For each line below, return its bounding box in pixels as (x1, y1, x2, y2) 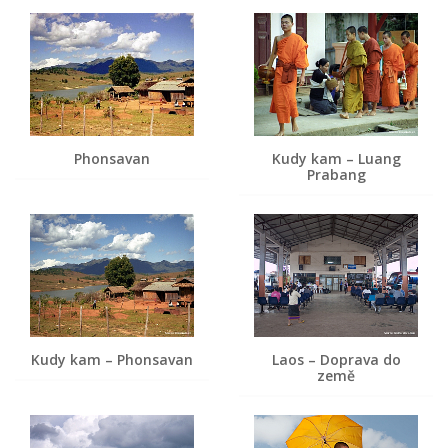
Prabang (306, 165, 366, 184)
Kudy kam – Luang (271, 149, 401, 168)
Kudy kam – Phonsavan (31, 350, 193, 369)
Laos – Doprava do (271, 350, 401, 369)
